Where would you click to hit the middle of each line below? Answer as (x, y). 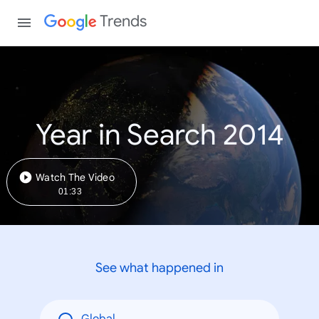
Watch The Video (75, 177)
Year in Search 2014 (159, 135)
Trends (124, 21)
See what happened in (159, 267)
